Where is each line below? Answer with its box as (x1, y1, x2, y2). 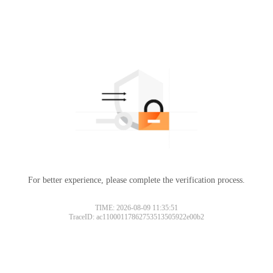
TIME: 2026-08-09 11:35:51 (95, 203, 178, 212)
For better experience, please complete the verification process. (28, 175, 245, 185)
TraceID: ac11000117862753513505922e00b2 (69, 212, 204, 221)
